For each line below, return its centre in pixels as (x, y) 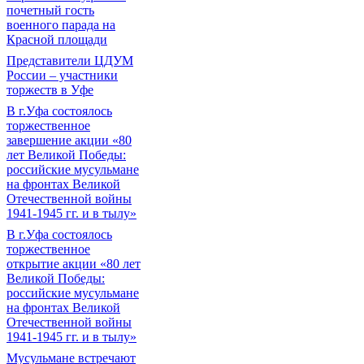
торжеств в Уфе (50, 90)
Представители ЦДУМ (70, 61)
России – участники (62, 75)
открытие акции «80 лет (74, 264)
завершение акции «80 (69, 140)
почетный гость (50, 10)
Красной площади (57, 39)
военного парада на (61, 25)
